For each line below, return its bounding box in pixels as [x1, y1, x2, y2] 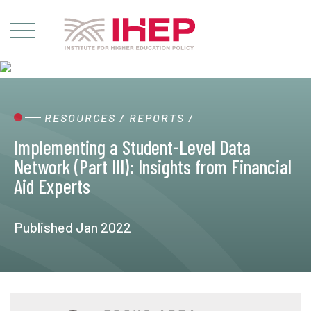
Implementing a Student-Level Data [14, 135, 251, 159]
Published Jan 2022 [14, 219, 131, 235]
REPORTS [129, 111, 185, 124]
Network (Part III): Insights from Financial [14, 155, 292, 178]
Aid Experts [14, 174, 90, 198]
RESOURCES [44, 111, 116, 124]
